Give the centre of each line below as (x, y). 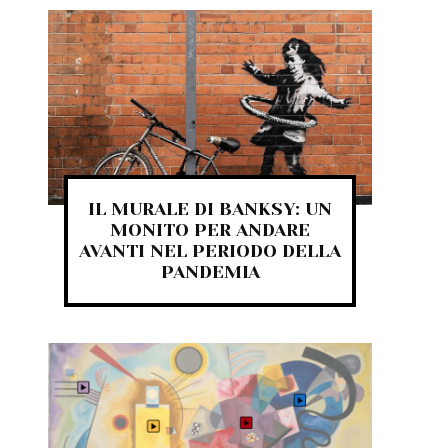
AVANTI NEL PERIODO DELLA (210, 250)
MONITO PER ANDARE (210, 229)
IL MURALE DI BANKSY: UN (210, 208)
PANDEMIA (210, 271)
